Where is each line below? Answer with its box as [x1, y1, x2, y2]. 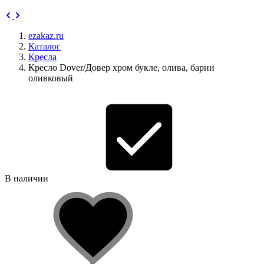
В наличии [5, 173, 48, 183]
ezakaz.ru [28, 31, 64, 41]
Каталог [28, 41, 61, 51]
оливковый [28, 73, 73, 83]
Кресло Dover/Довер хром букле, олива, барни [28, 62, 214, 72]
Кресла [28, 52, 57, 62]
